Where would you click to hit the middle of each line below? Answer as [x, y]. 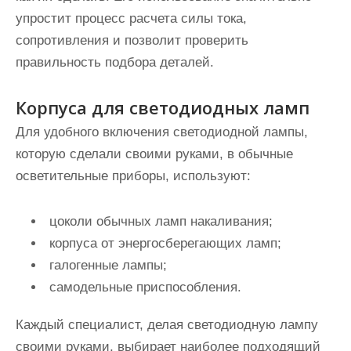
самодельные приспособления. [145, 287]
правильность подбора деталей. [115, 62]
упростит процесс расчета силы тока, [131, 18]
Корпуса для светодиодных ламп [163, 107]
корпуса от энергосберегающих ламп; [165, 243]
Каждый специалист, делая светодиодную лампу [167, 325]
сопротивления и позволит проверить [132, 40]
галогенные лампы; [108, 265]
